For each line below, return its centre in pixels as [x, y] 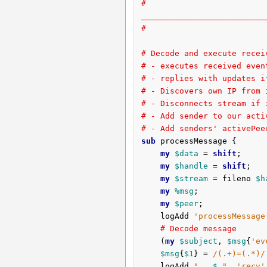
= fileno [232, 179]
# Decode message [198, 229]
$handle [191, 166]
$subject [198, 241]
